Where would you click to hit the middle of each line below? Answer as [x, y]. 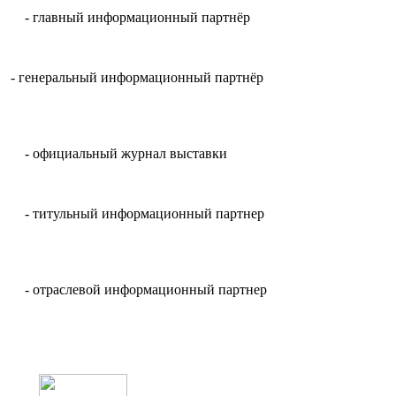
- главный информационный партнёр [129, 17]
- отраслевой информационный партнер [137, 289]
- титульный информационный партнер [136, 213]
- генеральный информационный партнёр [135, 77]
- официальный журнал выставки [121, 153]
